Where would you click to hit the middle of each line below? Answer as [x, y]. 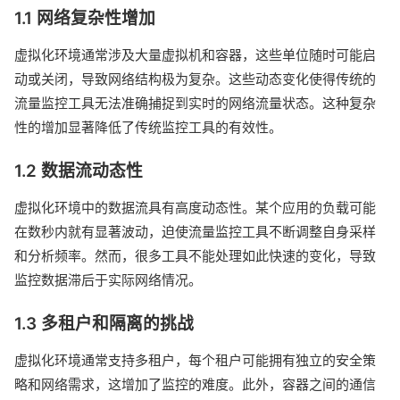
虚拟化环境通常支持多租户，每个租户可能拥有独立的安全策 [195, 360]
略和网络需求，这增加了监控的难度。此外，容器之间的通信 [195, 384]
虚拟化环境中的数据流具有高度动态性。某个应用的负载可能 [195, 207]
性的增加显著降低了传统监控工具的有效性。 [148, 127]
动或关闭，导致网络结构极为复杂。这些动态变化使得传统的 [195, 79]
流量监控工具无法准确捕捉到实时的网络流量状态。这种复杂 [195, 103]
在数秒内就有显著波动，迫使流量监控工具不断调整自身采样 [195, 231]
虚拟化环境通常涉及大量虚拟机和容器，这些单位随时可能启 [195, 54]
